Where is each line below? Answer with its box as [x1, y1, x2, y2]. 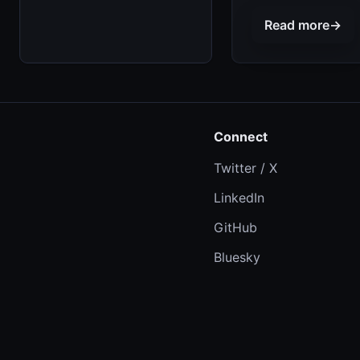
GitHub [213, 219, 257, 236]
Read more [264, 16, 329, 33]
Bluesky [213, 249, 260, 266]
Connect [213, 129, 268, 145]
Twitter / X [213, 160, 277, 177]
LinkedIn [213, 190, 264, 207]
